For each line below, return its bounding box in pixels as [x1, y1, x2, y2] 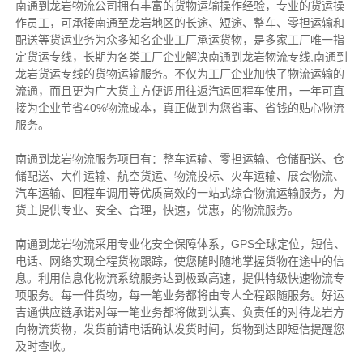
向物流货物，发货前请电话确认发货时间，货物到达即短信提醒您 [15, 322, 344, 336]
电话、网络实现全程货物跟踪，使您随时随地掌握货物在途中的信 [15, 254, 344, 268]
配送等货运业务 [15, 33, 95, 47]
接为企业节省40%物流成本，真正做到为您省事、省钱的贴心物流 [15, 101, 344, 115]
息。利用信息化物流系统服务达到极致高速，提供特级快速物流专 [15, 271, 344, 285]
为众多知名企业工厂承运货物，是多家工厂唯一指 [94, 33, 344, 47]
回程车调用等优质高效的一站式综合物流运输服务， [71, 186, 333, 200]
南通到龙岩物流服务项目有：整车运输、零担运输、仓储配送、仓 [15, 152, 344, 166]
